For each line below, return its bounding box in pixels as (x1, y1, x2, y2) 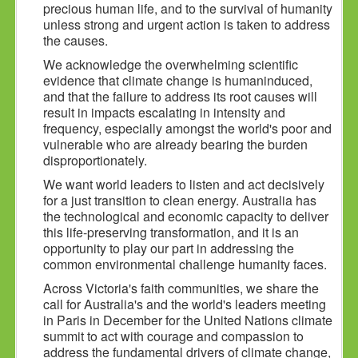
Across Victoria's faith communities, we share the (43, 279, 320, 298)
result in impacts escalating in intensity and (43, 103, 286, 122)
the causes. (43, 31, 109, 50)
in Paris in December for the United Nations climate (43, 311, 333, 330)
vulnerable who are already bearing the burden (43, 135, 308, 154)
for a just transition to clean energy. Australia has (43, 191, 317, 210)
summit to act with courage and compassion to (43, 327, 304, 346)
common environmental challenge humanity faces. (43, 255, 328, 274)
